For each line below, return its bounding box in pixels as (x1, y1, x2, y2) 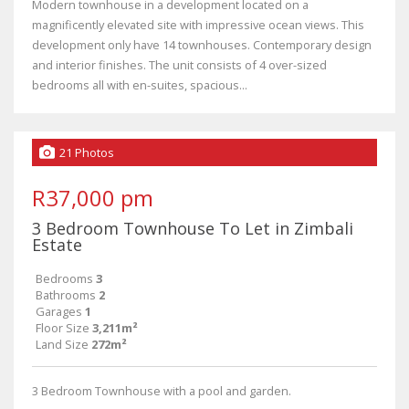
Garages (36, 302, 82, 320)
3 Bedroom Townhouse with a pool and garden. (32, 382, 291, 399)
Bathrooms (36, 286, 96, 303)
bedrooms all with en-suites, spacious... (32, 76, 247, 93)
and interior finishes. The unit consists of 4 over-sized (32, 56, 327, 73)
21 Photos (59, 143, 114, 161)
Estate (32, 233, 82, 256)
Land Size (36, 335, 89, 352)
